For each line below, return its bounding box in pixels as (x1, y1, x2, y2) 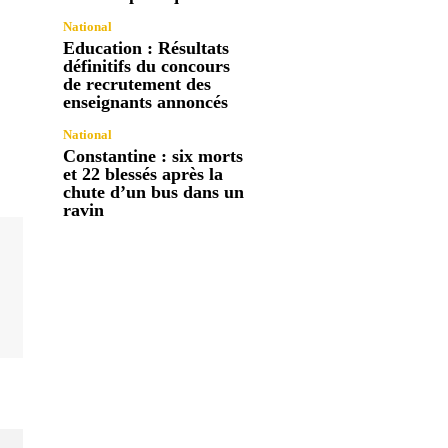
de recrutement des (63, 73, 212, 94)
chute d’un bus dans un (63, 181, 245, 202)
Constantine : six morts (63, 145, 244, 166)
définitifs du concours (63, 55, 231, 76)
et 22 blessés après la (63, 163, 224, 184)
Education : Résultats (63, 37, 230, 58)
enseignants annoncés (63, 91, 229, 112)
